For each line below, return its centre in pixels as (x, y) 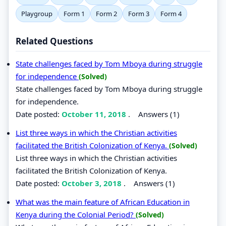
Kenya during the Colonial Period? (76, 214)
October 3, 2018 (93, 183)
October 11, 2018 (95, 114)
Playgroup (37, 13)
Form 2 (106, 13)
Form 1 (74, 13)
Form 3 (139, 13)
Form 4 (171, 13)
